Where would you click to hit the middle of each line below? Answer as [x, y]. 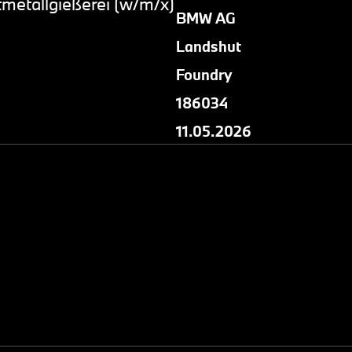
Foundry [204, 75]
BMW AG [206, 18]
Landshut [209, 46]
